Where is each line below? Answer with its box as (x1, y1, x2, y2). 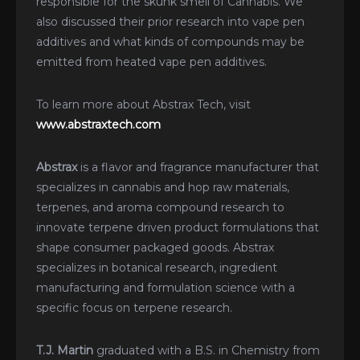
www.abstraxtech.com (36, 117, 161, 132)
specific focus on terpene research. (36, 300, 232, 315)
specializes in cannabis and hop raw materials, (36, 179, 289, 194)
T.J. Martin (36, 342, 93, 358)
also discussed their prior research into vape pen (36, 14, 305, 29)
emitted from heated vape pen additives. (36, 54, 267, 69)
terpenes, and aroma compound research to (36, 199, 284, 215)
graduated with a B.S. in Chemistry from (93, 342, 320, 358)
